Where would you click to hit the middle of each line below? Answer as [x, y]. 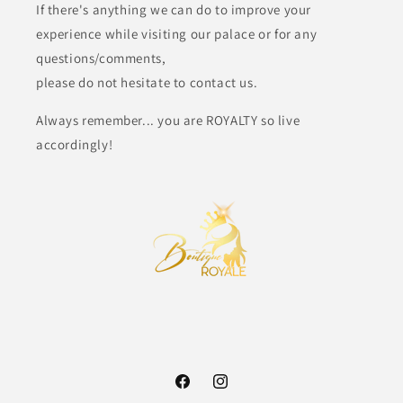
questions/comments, [101, 58]
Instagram [241, 391]
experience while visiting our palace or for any [177, 34]
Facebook [201, 391]
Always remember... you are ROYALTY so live [168, 121]
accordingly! [75, 145]
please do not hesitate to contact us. [147, 83]
